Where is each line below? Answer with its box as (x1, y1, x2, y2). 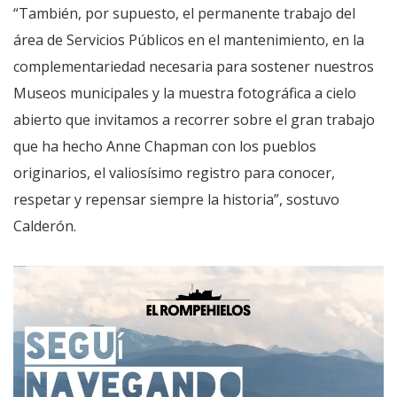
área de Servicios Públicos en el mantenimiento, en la (13, 29, 364, 50)
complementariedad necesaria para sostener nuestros (13, 56, 374, 76)
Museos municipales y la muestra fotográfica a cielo (13, 82, 356, 103)
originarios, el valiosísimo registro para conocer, (13, 162, 335, 183)
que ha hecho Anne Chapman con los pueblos (13, 136, 316, 156)
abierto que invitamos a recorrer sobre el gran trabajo (13, 109, 375, 129)
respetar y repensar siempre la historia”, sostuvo (13, 189, 339, 209)
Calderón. (13, 215, 76, 236)
